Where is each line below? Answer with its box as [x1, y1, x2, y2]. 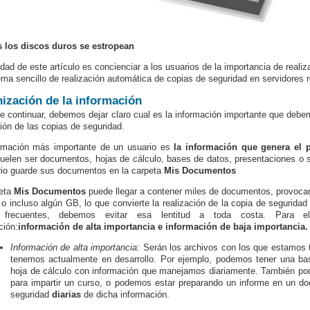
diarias [52, 289, 81, 300]
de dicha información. [81, 289, 170, 300]
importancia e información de [101, 221, 233, 232]
